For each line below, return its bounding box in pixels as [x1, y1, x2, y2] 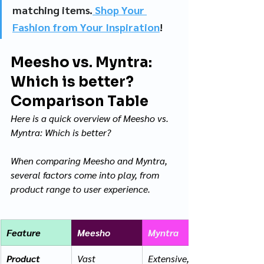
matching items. [12, 2, 93, 16]
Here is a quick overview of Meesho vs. [11, 111, 171, 124]
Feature [6, 226, 41, 239]
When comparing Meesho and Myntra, [11, 154, 170, 167]
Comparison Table [11, 92, 148, 110]
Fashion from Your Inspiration [12, 19, 160, 34]
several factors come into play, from [11, 168, 161, 181]
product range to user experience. [11, 182, 153, 195]
